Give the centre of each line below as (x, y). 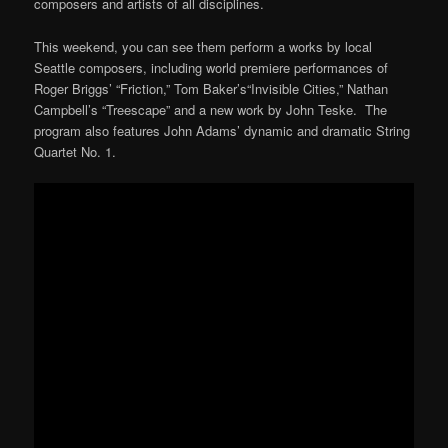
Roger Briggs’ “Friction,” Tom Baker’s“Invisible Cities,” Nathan (211, 88)
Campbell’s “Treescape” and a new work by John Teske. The (211, 109)
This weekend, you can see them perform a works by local (203, 46)
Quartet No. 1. (75, 151)
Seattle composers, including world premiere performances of (211, 67)
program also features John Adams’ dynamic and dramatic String (222, 130)
